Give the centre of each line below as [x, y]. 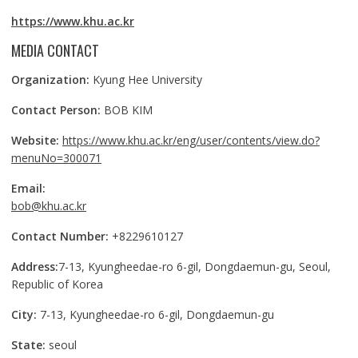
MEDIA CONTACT [55, 51]
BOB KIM [126, 110]
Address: [34, 267]
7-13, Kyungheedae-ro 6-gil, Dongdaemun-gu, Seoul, [194, 267]
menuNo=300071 [56, 158]
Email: [28, 189]
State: [28, 345]
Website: [35, 141]
